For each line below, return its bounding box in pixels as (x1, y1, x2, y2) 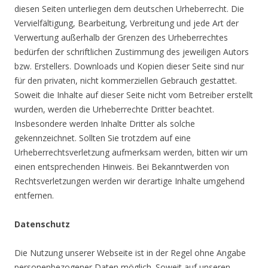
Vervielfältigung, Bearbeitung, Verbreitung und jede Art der (14, 17, 239, 29)
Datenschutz (14, 218, 70, 230)
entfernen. (14, 190, 54, 201)
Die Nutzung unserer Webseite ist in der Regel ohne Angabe (14, 247, 246, 258)
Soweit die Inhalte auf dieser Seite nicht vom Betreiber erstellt (14, 89, 253, 100)
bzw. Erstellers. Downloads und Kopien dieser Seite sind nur (14, 60, 244, 72)
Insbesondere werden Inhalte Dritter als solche (14, 118, 195, 129)
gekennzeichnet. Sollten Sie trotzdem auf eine (14, 132, 191, 144)
